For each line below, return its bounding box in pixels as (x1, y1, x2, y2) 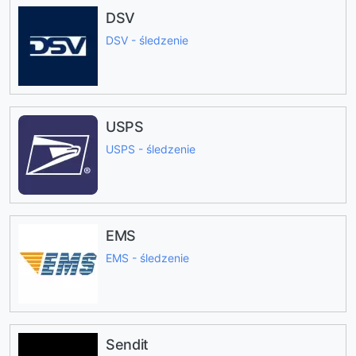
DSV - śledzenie (106, 33, 188, 48)
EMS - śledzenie (106, 251, 189, 265)
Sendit (106, 335, 149, 353)
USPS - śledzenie (106, 142, 195, 157)
